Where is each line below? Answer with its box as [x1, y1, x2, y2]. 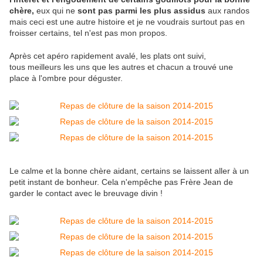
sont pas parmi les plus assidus [77, 6, 208, 16]
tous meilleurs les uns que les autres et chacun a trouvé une [9, 62, 233, 72]
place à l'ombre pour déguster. [9, 73, 123, 83]
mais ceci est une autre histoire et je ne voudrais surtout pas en [9, 17, 245, 27]
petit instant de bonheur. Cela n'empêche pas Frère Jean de [9, 177, 233, 187]
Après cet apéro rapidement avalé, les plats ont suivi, [9, 51, 206, 61]
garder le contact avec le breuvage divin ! [9, 188, 163, 198]
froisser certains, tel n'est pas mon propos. [9, 28, 170, 38]
